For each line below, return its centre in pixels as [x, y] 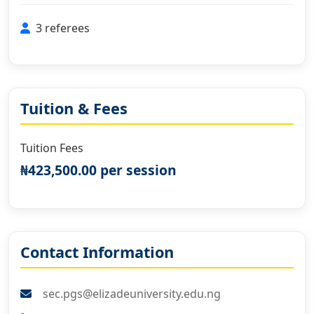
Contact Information [97, 252]
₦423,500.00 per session [98, 170]
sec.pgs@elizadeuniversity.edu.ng [130, 293]
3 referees [63, 28]
